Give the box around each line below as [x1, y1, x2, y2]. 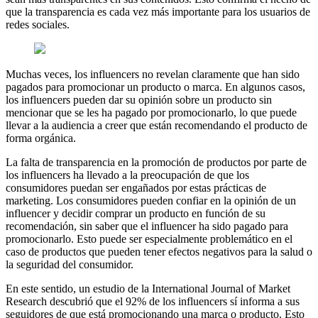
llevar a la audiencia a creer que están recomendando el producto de [6, 119, 307, 131]
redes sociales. [6, 18, 70, 31]
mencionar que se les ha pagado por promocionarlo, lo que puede [6, 106, 297, 119]
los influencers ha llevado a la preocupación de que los [6, 168, 249, 181]
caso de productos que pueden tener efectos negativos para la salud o [6, 245, 312, 258]
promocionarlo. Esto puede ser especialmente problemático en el [6, 232, 292, 245]
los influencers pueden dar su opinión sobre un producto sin [6, 93, 272, 106]
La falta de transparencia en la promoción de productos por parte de [6, 155, 307, 168]
